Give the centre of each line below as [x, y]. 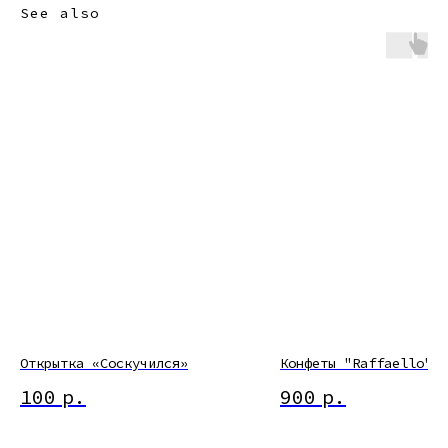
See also [60, 13]
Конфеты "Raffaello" [356, 363]
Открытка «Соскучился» [104, 363]
